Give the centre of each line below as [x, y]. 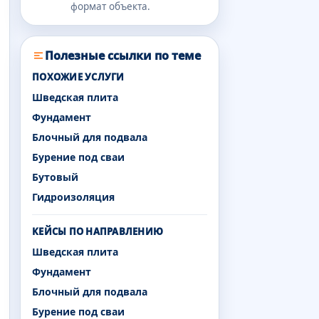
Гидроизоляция [73, 197]
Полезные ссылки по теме [123, 55]
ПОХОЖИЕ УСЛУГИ [78, 77]
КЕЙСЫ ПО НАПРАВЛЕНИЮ [98, 231]
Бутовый [55, 177]
